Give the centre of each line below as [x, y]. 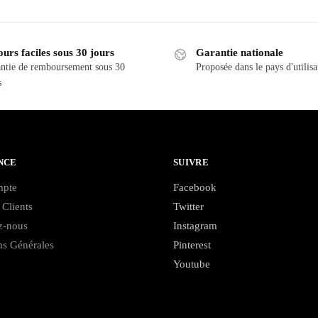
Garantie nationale [240, 52]
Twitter [188, 207]
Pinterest [192, 245]
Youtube [192, 264]
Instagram [195, 226]
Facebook [195, 188]
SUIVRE [191, 163]
